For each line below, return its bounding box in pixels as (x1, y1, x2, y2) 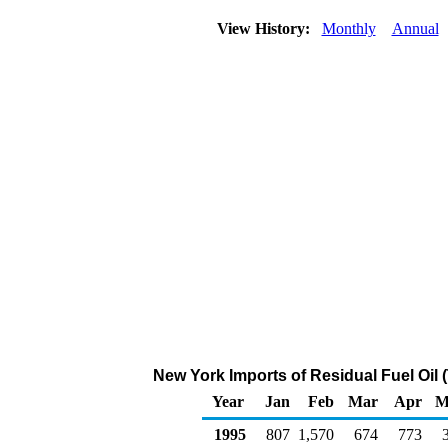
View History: (212, 20, 318, 37)
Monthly (321, 20, 376, 37)
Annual (391, 20, 439, 37)
